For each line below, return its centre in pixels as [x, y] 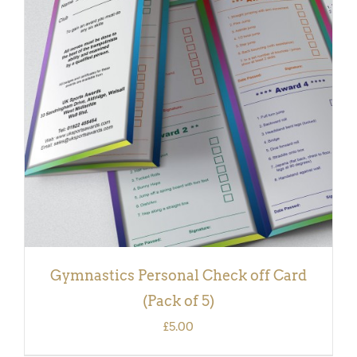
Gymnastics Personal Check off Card [178, 275]
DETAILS [72, 61]
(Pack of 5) [178, 300]
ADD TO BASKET [167, 46]
